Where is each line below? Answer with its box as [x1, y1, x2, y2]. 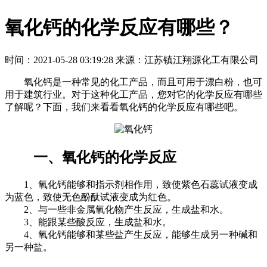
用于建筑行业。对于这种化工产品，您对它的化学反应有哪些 [5, 89, 262, 100]
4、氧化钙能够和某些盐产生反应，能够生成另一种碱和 [5, 229, 257, 240]
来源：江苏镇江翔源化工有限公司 [116, 54, 259, 65]
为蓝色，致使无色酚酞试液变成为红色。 [5, 191, 176, 202]
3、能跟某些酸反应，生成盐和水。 [5, 216, 172, 227]
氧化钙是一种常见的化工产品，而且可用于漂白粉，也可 [5, 76, 262, 87]
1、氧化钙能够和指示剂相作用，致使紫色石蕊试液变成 [5, 179, 257, 190]
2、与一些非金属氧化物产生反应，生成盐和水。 [5, 204, 229, 215]
